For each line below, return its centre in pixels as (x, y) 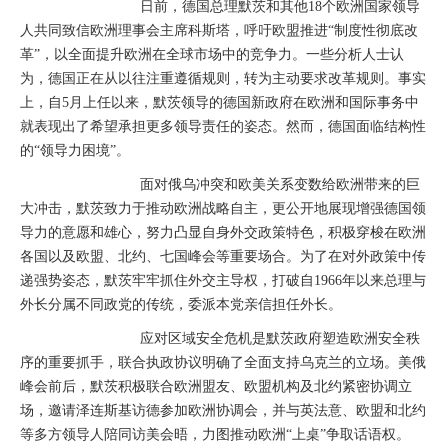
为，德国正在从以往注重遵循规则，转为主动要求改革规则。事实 (223, 79)
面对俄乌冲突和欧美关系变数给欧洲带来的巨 (276, 185)
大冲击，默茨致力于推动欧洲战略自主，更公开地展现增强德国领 (223, 209)
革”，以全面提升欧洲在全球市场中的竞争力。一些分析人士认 (212, 55)
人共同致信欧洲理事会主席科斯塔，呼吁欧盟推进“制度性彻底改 (219, 31)
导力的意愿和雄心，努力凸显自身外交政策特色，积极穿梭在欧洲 (223, 233)
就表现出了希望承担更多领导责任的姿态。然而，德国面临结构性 (223, 127)
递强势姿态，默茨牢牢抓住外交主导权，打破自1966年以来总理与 (223, 281)
